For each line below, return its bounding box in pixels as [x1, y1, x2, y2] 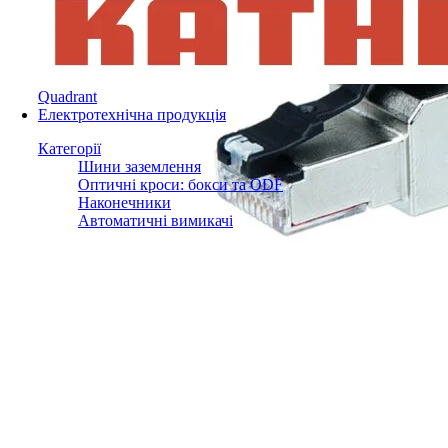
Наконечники [78, 194, 171, 211]
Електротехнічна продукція [38, 106, 226, 123]
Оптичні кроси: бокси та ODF [78, 176, 283, 193]
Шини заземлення [78, 158, 201, 175]
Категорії [38, 140, 101, 157]
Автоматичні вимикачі [78, 212, 233, 229]
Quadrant [38, 88, 97, 105]
